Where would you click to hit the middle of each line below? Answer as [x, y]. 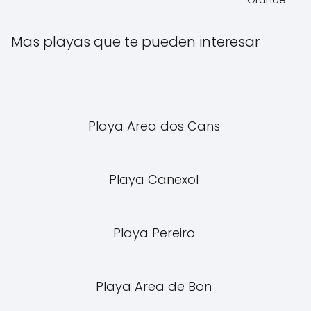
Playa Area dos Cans [155, 126]
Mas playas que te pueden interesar [135, 42]
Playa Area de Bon [155, 286]
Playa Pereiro [155, 233]
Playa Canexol [155, 179]
